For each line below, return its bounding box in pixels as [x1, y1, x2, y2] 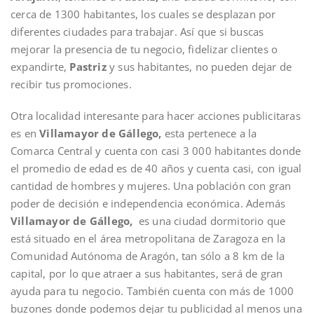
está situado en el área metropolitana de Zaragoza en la [11, 231, 286, 245]
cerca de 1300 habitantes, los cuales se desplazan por [11, 6, 276, 21]
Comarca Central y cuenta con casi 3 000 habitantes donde [11, 143, 301, 158]
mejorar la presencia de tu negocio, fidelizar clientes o [11, 41, 278, 56]
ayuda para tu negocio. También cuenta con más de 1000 [11, 283, 294, 298]
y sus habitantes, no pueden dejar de [106, 59, 292, 74]
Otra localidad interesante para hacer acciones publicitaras [11, 108, 301, 123]
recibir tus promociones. [11, 76, 132, 91]
